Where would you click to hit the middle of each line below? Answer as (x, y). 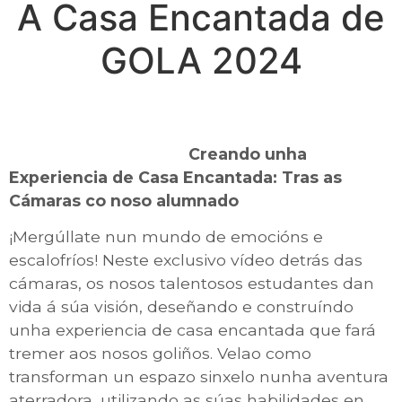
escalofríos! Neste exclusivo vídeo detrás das (186, 260)
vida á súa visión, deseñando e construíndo (181, 307)
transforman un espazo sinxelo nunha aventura (199, 377)
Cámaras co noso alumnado (124, 200)
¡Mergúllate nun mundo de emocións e (166, 237)
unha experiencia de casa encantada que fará (192, 330)
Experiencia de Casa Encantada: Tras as (175, 177)
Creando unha (158, 153)
